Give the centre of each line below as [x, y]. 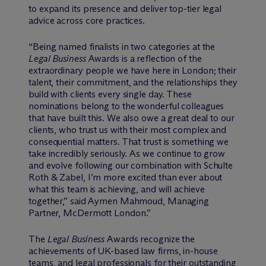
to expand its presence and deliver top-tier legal [125, 9]
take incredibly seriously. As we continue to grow [127, 154]
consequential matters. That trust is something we [129, 142]
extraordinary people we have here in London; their [132, 71]
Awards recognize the [150, 239]
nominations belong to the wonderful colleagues [126, 106]
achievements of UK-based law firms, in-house [123, 251]
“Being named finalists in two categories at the [122, 47]
